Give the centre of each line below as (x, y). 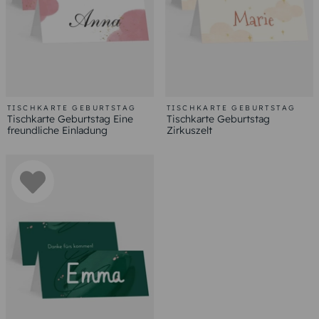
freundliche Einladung (57, 131)
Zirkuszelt (189, 131)
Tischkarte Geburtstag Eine (70, 119)
